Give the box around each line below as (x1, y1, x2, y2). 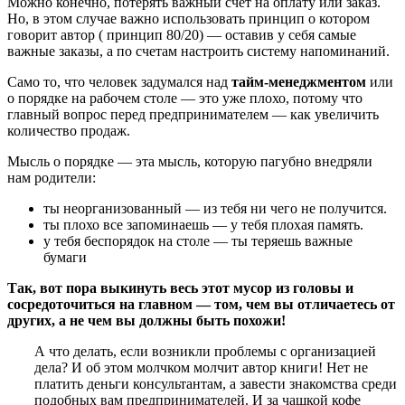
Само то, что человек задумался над (7, 74, 231, 90)
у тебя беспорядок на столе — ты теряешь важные (43, 233, 353, 250)
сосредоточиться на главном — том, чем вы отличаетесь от (7, 297, 395, 313)
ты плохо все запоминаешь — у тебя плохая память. (43, 217, 363, 233)
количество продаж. (7, 123, 130, 139)
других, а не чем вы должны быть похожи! (7, 313, 286, 329)
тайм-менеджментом (231, 74, 366, 90)
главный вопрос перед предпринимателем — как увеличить (7, 107, 379, 123)
